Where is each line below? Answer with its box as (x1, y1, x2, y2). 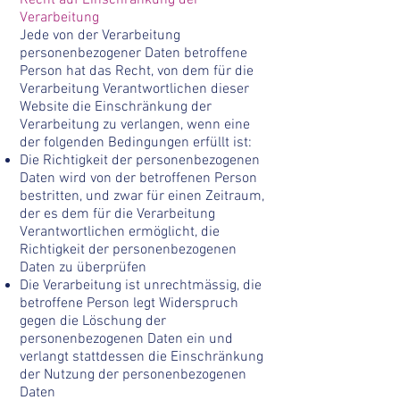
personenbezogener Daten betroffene (20, 45, 247, 62)
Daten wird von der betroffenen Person (20, 170, 257, 187)
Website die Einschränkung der (20, 98, 212, 116)
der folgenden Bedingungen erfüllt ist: (20, 134, 252, 152)
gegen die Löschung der (20, 312, 166, 330)
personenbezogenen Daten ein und (20, 330, 233, 348)
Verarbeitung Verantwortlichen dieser (20, 80, 249, 98)
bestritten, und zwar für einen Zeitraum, (20, 187, 264, 205)
